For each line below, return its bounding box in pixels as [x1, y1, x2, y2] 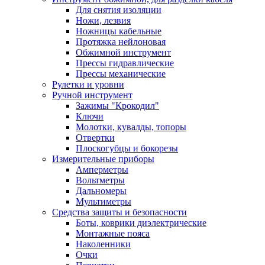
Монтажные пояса [76, 228, 150, 238]
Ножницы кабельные [76, 25, 161, 36]
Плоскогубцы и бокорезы [76, 143, 178, 153]
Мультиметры [76, 196, 131, 206]
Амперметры [76, 164, 128, 174]
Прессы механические [76, 68, 166, 79]
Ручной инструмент [52, 89, 132, 100]
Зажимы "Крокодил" [76, 100, 159, 111]
